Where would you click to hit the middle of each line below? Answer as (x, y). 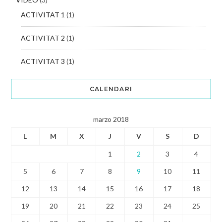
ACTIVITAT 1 (43, 15)
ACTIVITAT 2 (43, 38)
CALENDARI (111, 89)
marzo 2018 (111, 119)
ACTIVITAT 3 (43, 61)
